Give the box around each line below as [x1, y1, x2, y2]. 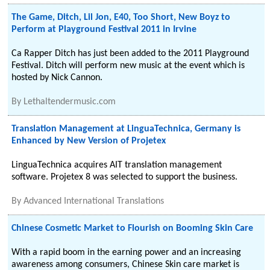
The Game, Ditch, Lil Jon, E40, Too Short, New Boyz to [11, 13, 231, 22]
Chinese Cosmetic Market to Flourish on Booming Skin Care [11, 224, 254, 233]
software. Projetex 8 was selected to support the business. [11, 172, 238, 182]
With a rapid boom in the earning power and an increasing [11, 248, 242, 257]
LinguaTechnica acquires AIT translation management [11, 160, 222, 170]
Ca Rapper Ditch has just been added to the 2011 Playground [11, 49, 250, 58]
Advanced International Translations [24, 196, 165, 206]
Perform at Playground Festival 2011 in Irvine [11, 25, 197, 34]
